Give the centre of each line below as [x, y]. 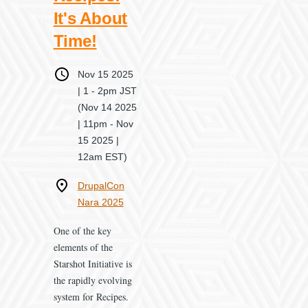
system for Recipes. [91, 296]
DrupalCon [101, 185]
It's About [90, 18]
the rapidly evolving [92, 280]
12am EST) [102, 156]
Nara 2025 [100, 202]
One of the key [82, 230]
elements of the [83, 247]
